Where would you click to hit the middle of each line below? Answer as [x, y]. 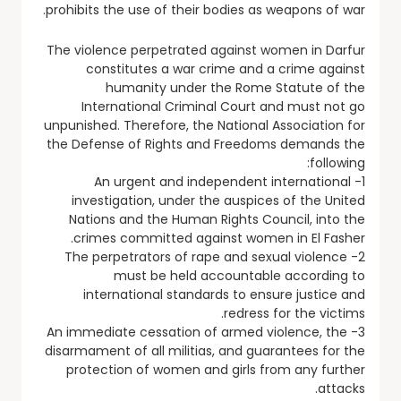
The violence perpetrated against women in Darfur [206, 50]
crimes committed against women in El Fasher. [219, 238]
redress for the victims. [294, 313]
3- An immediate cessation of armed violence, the [197, 332]
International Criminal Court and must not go [223, 106]
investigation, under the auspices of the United [218, 200]
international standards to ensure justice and [224, 294]
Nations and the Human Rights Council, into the [217, 219]
